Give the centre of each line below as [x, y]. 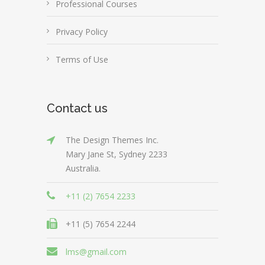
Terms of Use [82, 59]
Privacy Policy [82, 32]
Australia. [83, 168]
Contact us [77, 108]
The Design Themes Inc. [112, 140]
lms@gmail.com [96, 252]
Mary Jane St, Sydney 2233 [117, 154]
